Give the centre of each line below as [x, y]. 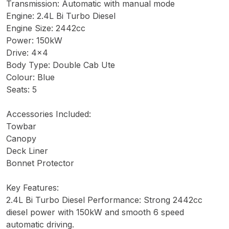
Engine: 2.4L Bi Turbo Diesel [61, 16]
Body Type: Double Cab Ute [61, 65]
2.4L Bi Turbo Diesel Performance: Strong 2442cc [104, 200]
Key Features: [32, 188]
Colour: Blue [30, 77]
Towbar [21, 127]
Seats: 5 [21, 90]
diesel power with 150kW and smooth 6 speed [95, 212]
